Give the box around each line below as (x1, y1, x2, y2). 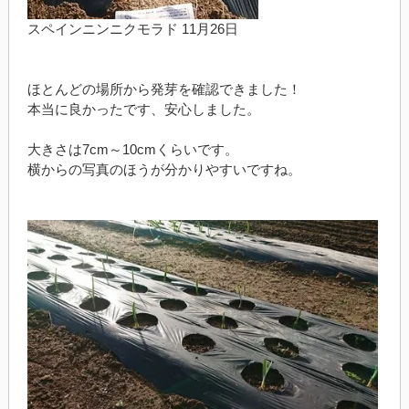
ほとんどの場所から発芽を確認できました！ (26, 80, 301, 97)
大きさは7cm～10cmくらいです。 (26, 141, 238, 157)
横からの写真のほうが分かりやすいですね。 (26, 161, 301, 177)
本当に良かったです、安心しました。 (26, 100, 260, 117)
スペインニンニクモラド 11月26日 (26, 20, 238, 37)
